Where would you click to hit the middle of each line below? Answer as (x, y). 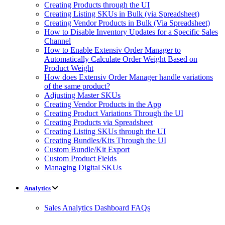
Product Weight (69, 68)
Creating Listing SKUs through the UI (105, 132)
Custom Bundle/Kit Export (87, 150)
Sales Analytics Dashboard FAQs (97, 208)
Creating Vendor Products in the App (103, 104)
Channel (58, 41)
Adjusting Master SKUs (82, 95)
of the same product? (77, 86)
